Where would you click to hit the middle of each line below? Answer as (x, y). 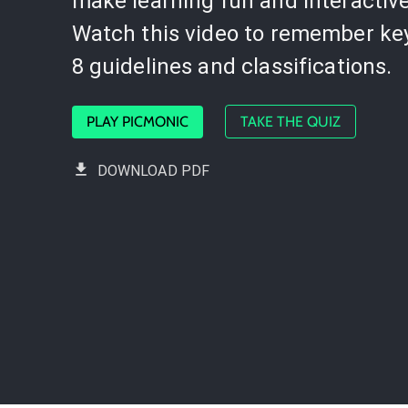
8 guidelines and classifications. (232, 66)
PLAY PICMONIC (137, 122)
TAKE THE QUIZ (290, 122)
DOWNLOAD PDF (153, 171)
